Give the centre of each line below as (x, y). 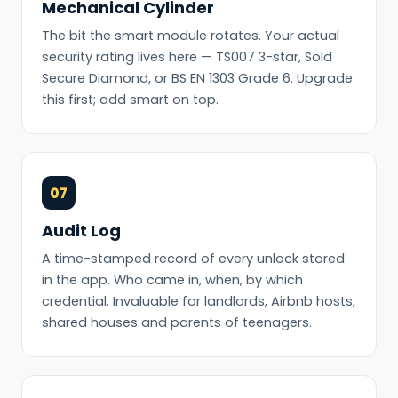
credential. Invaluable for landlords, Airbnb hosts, (199, 302)
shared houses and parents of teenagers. (177, 323)
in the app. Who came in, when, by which (172, 280)
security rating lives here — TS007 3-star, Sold (187, 57)
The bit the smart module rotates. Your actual (191, 36)
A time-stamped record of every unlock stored (193, 259)
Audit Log (81, 231)
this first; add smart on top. (130, 100)
